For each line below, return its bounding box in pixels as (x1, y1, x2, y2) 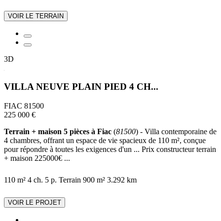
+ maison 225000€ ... (4, 154, 70, 162)
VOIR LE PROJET (8, 199, 61, 206)
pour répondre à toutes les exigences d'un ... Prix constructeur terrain (4, 145, 216, 153)
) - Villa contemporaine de (136, 127, 217, 136)
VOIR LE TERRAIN (8, 12, 64, 20)
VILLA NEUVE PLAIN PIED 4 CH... (4, 81, 158, 92)
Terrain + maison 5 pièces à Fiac (4, 127, 111, 136)
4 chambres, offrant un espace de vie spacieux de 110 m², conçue (4, 136, 206, 145)
